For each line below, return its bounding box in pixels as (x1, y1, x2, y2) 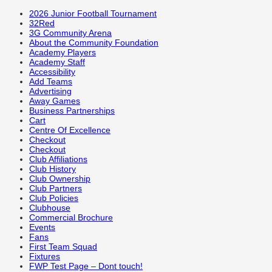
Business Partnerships (29, 106, 115, 115)
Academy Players (29, 47, 96, 57)
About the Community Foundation (29, 38, 158, 47)
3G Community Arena (29, 28, 112, 38)
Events (29, 222, 55, 232)
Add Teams (29, 76, 72, 86)
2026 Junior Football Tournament (29, 8, 157, 18)
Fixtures (29, 251, 60, 261)
